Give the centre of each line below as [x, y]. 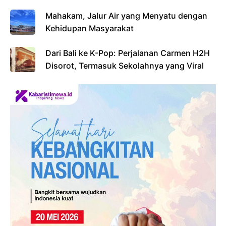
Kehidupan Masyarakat [90, 28]
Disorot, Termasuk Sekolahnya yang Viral [125, 65]
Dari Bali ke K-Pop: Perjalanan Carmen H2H [128, 53]
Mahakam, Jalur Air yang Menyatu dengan [126, 15]
